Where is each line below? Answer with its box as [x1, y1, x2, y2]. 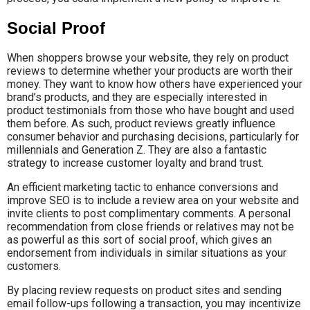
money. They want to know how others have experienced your [7, 77, 302, 91]
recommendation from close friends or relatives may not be [7, 220, 294, 234]
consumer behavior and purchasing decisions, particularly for [7, 130, 299, 144]
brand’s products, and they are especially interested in [7, 91, 267, 104]
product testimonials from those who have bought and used [7, 104, 294, 118]
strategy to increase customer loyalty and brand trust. [7, 156, 264, 170]
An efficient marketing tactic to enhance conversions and [7, 181, 278, 194]
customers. [7, 259, 61, 273]
